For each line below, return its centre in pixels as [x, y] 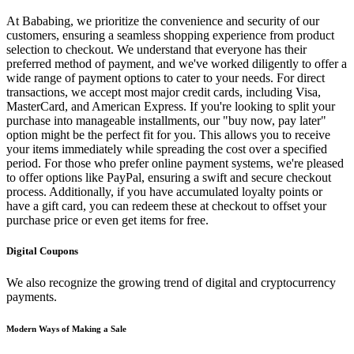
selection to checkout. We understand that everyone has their [156, 50]
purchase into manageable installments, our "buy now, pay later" [166, 121]
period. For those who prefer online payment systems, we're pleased [175, 164]
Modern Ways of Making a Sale [66, 328]
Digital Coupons [42, 251]
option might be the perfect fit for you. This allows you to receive [168, 135]
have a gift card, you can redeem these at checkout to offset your [166, 206]
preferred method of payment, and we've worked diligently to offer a [177, 64]
